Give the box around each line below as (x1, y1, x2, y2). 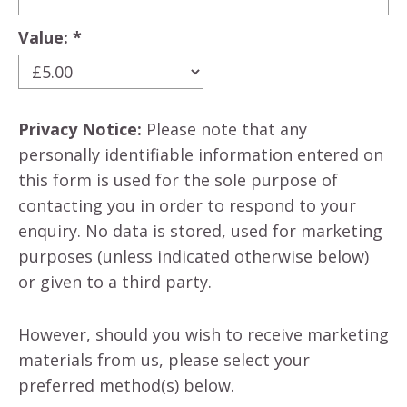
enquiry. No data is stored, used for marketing (18, 220, 382, 242)
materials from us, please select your (18, 349, 310, 371)
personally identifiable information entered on (18, 144, 383, 165)
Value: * (18, 26, 82, 48)
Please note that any (142, 118, 307, 140)
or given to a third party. (18, 271, 212, 293)
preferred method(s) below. (18, 374, 234, 396)
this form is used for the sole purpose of (18, 169, 338, 191)
